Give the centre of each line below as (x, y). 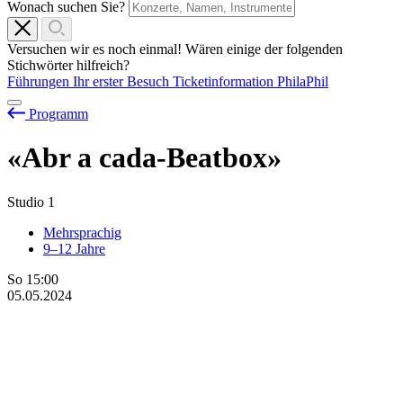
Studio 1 (31, 201)
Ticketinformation (225, 82)
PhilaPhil (303, 82)
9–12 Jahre (74, 248)
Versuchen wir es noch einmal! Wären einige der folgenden (175, 49)
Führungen (40, 82)
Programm (58, 114)
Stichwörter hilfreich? (68, 66)
